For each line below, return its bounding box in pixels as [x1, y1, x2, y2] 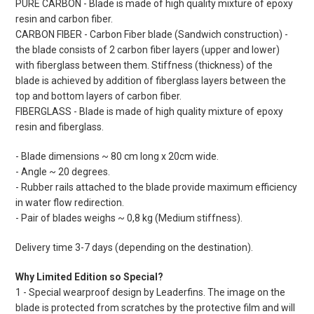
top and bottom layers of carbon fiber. [15, 90, 184, 102]
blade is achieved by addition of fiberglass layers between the [15, 75, 286, 87]
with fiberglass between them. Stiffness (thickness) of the [15, 60, 273, 71]
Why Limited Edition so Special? [15, 271, 163, 283]
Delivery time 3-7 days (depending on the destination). [15, 242, 253, 254]
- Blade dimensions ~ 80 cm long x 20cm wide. [15, 151, 219, 163]
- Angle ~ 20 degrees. [15, 166, 110, 178]
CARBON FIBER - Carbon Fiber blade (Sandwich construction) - [15, 29, 288, 41]
